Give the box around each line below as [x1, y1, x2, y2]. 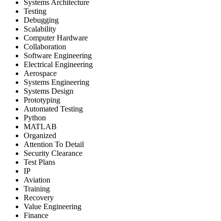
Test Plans [24, 157, 55, 166]
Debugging [24, 15, 59, 24]
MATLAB [24, 122, 57, 131]
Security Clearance [24, 148, 82, 157]
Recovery [24, 193, 54, 202]
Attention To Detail [24, 140, 84, 148]
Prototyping [24, 95, 60, 104]
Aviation [24, 175, 50, 184]
